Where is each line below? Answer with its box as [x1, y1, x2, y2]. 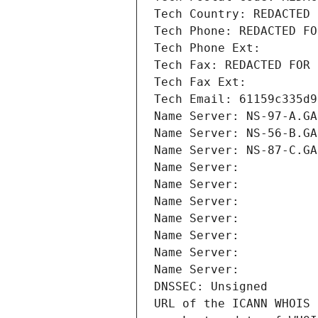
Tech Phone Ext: [154, 41, 261, 55]
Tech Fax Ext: [154, 75, 246, 89]
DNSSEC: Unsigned [154, 280, 268, 294]
